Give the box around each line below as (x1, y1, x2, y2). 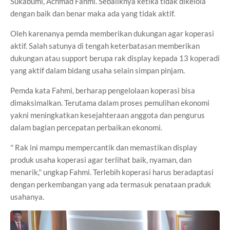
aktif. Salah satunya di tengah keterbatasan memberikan (10, 41, 200, 50)
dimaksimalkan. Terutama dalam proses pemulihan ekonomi (10, 98, 209, 107)
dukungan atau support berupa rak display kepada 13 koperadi (10, 53, 220, 63)
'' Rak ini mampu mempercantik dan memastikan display (10, 142, 197, 152)
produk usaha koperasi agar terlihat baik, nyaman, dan (10, 155, 191, 164)
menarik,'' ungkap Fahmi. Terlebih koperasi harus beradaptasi (10, 167, 214, 177)
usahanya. (10, 191, 44, 201)
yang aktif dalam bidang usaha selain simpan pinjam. (10, 65, 185, 75)
